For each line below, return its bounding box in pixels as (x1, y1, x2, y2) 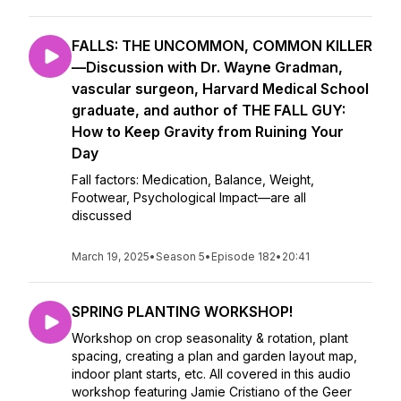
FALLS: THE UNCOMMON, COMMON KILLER (72, 37, 372, 55)
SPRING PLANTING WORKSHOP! (72, 303, 293, 320)
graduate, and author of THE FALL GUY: (72, 101, 346, 119)
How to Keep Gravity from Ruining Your (72, 123, 344, 141)
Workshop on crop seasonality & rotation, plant (72, 330, 348, 346)
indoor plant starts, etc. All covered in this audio (72, 366, 351, 381)
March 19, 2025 (72, 250, 149, 263)
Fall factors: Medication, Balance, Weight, (72, 172, 314, 187)
